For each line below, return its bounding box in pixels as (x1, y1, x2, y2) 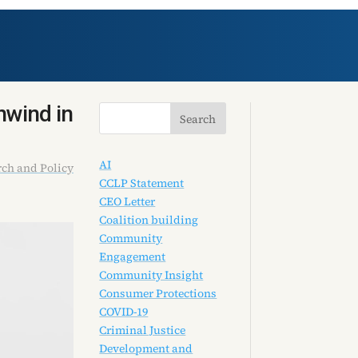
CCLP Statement (99, 175, 185, 192)
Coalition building (99, 212, 199, 229)
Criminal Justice (99, 322, 186, 339)
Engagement (99, 249, 166, 265)
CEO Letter (99, 193, 156, 210)
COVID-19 (99, 304, 149, 320)
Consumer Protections (99, 285, 217, 302)
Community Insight (99, 267, 204, 284)
